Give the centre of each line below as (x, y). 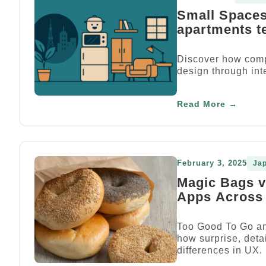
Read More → (207, 104)
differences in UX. (220, 250)
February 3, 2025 (212, 163)
